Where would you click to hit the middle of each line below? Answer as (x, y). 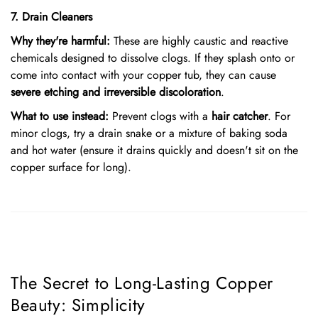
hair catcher (240, 116)
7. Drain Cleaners (51, 17)
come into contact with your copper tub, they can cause (143, 75)
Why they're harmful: (60, 41)
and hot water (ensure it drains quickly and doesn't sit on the (154, 150)
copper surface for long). (71, 167)
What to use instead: (60, 116)
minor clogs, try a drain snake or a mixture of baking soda (149, 133)
